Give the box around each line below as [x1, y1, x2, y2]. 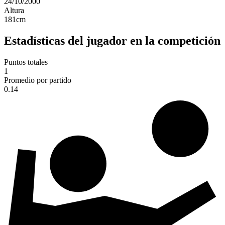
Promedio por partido [4, 76, 71, 85]
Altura [4, 6, 24, 15]
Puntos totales [4, 58, 48, 67]
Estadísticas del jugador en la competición [4, 34, 220, 48]
